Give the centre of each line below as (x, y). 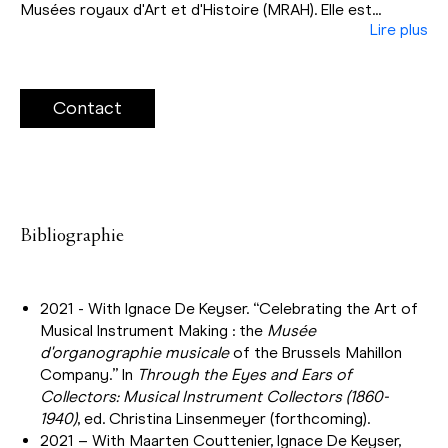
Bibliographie (72, 235)
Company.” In (88, 374)
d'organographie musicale (134, 352)
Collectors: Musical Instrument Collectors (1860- (214, 396)
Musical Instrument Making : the (153, 330)
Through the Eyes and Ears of (244, 374)
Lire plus (399, 29)
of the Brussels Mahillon (315, 352)
